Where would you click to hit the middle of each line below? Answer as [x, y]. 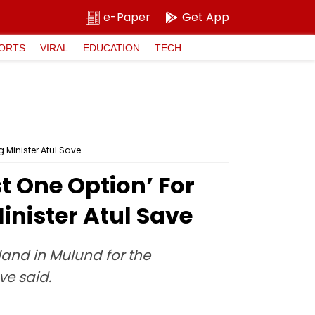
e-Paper [127, 17]
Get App [206, 17]
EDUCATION [111, 47]
